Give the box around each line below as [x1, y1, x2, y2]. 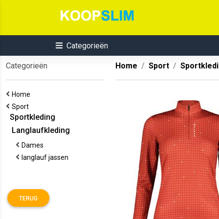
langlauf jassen [22, 153, 71, 161]
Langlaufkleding [6, 126, 70, 135]
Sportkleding [6, 112, 55, 122]
